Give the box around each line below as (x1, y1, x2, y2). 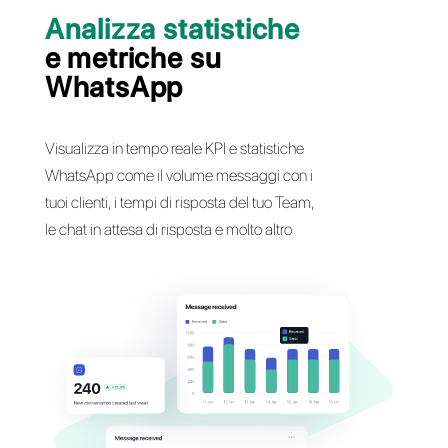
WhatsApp (54, 392, 226, 435)
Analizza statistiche (54, 321, 369, 363)
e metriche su (54, 356, 272, 399)
